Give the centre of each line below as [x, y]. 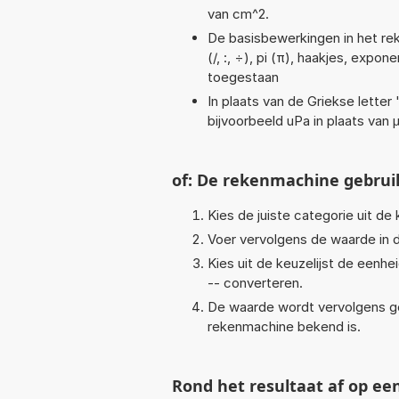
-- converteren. [255, 282]
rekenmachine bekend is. [284, 326]
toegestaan [243, 77]
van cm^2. [238, 13]
